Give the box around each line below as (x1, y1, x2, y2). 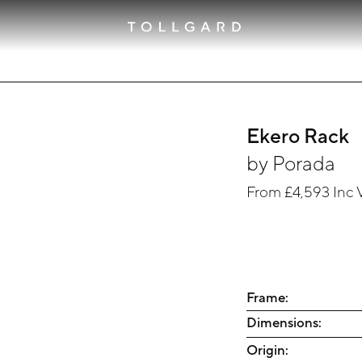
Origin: (246, 341, 289, 358)
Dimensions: (246, 314, 322, 331)
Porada (272, 151, 336, 175)
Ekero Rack (246, 124, 350, 147)
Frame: (246, 288, 289, 305)
